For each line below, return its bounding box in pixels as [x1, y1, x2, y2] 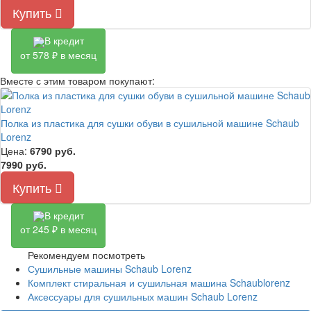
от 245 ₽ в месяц [20, 222, 96, 237]
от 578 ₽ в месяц [20, 47, 96, 62]
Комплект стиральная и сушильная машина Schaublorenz [28, 276, 290, 290]
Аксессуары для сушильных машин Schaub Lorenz [28, 289, 258, 304]
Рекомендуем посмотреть [28, 248, 145, 262]
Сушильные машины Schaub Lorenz [28, 262, 192, 276]
